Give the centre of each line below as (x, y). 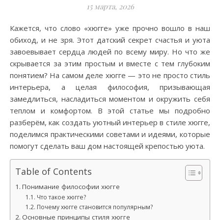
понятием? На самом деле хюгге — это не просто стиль (110, 75)
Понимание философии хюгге (71, 187)
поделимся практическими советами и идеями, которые (110, 134)
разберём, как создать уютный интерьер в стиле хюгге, (110, 122)
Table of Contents (54, 171)
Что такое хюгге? (61, 197)
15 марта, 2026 (110, 6)
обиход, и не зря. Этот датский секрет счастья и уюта (110, 40)
